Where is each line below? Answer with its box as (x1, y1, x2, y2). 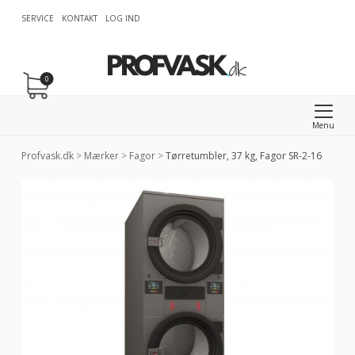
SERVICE (21, 13, 54, 24)
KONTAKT (61, 13, 97, 24)
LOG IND (105, 13, 140, 24)
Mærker (83, 149, 119, 162)
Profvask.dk (21, 149, 74, 162)
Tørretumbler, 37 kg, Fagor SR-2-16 (162, 149, 322, 162)
